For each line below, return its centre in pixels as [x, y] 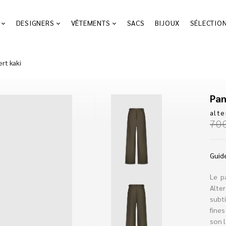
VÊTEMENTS [91, 23]
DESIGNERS [35, 23]
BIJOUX [167, 23]
